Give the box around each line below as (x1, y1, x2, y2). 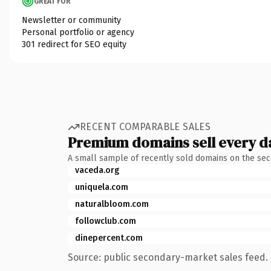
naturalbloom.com (75, 198, 149, 209)
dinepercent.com (75, 232, 143, 243)
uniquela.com (75, 181, 128, 192)
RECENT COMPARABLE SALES (80, 121, 211, 132)
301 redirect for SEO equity (22, 39, 126, 50)
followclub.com (75, 215, 136, 226)
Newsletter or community (22, 15, 121, 25)
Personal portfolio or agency (22, 27, 134, 38)
